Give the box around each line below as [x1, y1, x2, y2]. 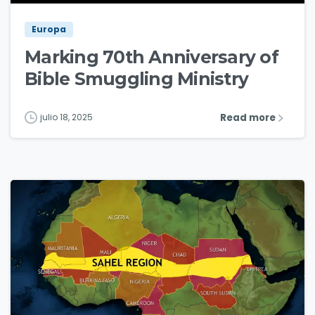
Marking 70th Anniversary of [25, 46, 278, 67]
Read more [220, 110, 276, 124]
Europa [32, 22, 66, 35]
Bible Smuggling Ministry [25, 67, 249, 89]
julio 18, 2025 [40, 110, 93, 123]
